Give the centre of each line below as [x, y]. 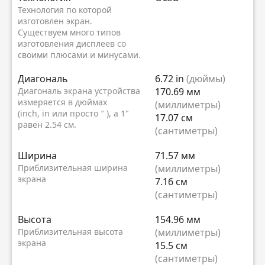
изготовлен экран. [55, 21]
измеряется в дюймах [62, 102]
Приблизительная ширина [73, 167]
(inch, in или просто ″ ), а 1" [73, 113]
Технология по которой [65, 9]
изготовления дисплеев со [72, 43]
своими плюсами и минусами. [79, 54]
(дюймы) [206, 78]
